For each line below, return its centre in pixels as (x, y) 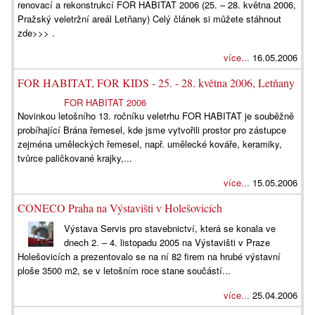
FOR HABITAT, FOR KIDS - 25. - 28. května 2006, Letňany (156, 83)
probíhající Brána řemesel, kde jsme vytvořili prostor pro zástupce (152, 130)
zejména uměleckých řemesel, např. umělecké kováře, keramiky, (150, 144)
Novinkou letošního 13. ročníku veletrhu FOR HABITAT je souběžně (156, 116)
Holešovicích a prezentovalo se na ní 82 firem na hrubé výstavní (149, 256)
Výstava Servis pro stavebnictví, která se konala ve (170, 228)
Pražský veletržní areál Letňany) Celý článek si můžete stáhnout (149, 19)
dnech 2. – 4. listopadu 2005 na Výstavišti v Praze (167, 242)
